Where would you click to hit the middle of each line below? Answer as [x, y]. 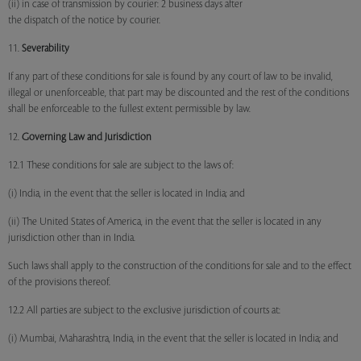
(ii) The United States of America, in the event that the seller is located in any [165, 222]
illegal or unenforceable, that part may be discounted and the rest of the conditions [178, 93]
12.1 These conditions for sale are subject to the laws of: [121, 165]
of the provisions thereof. [59, 282]
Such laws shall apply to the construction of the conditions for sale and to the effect [180, 266]
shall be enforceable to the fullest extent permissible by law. [129, 109]
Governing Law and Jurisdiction [87, 137]
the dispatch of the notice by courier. [84, 20]
